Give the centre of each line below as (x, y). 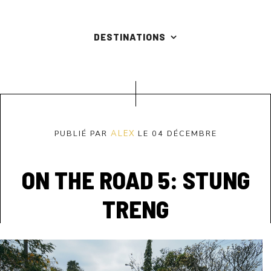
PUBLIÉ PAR (82, 134)
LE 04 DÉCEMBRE (177, 134)
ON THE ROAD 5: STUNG (135, 180)
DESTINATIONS (131, 37)
